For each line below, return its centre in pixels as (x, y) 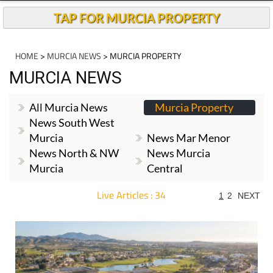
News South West (72, 122)
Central (165, 168)
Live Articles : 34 (131, 195)
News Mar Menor (189, 138)
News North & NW (74, 153)
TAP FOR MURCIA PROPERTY (136, 18)
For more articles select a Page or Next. (125, 207)
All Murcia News (69, 107)
